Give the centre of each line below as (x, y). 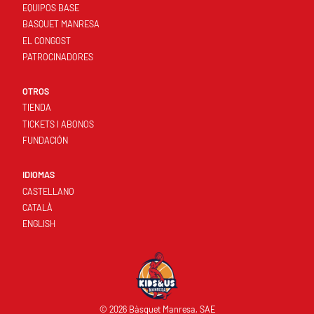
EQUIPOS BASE (51, 7)
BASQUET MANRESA (61, 24)
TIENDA (37, 108)
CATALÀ (37, 207)
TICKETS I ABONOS (58, 124)
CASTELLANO (48, 191)
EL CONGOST (47, 40)
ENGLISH (39, 224)
